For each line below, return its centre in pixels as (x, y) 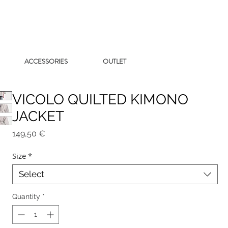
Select (31, 174)
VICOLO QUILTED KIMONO (100, 99)
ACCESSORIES (46, 61)
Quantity (26, 196)
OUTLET (114, 61)
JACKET (38, 116)
